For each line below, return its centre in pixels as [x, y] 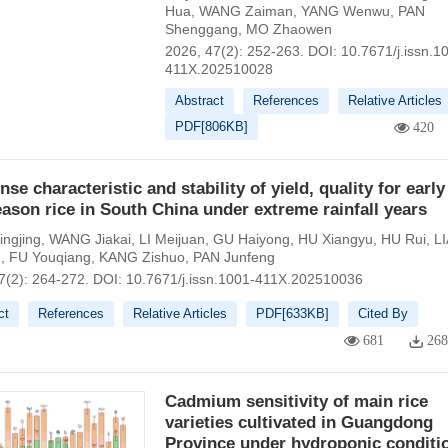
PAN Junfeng [233, 257]
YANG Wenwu [345, 11]
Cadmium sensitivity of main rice [296, 401]
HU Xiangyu [335, 239]
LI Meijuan [171, 239]
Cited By [382, 313]
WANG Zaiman [245, 11]
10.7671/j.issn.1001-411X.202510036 [244, 279]
